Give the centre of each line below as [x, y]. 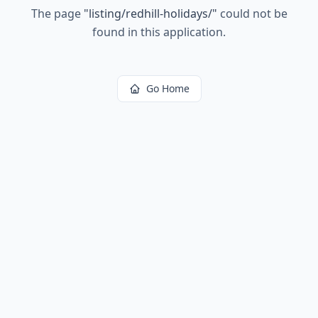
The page [57, 13]
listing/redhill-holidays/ [150, 13]
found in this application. [159, 32]
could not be [252, 13]
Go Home [168, 88]
